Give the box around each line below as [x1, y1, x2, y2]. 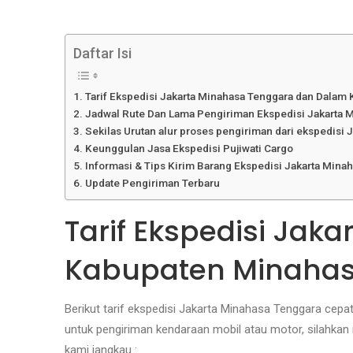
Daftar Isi [73, 45, 132, 62]
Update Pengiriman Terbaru [84, 176, 220, 190]
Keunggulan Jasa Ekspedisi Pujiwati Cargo [84, 142, 293, 155]
